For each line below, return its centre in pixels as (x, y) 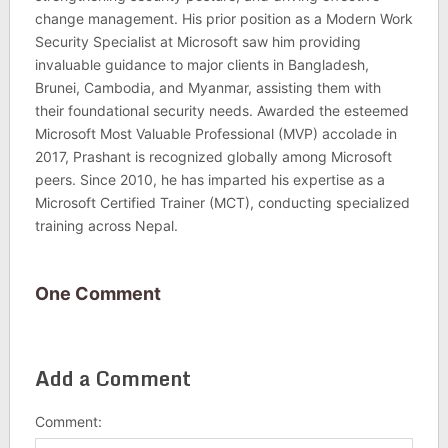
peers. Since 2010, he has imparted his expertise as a (209, 179)
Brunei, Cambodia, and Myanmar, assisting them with (207, 87)
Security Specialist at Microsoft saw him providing (197, 41)
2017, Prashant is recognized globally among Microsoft (213, 156)
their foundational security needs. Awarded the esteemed (221, 110)
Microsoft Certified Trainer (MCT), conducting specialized (222, 202)
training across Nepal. (106, 225)
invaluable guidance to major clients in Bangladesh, (201, 64)
